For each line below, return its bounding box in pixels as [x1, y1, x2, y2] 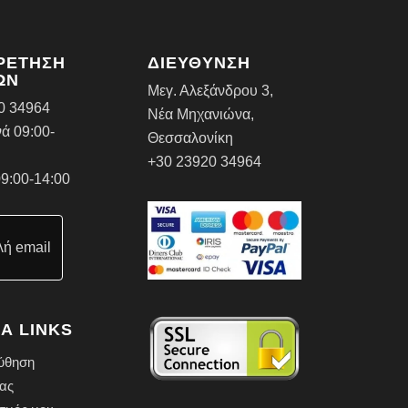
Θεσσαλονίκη [148, 130, 234, 147]
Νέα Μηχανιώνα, [148, 107, 255, 123]
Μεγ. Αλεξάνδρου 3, [148, 83, 274, 99]
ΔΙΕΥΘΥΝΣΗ [148, 54, 251, 73]
